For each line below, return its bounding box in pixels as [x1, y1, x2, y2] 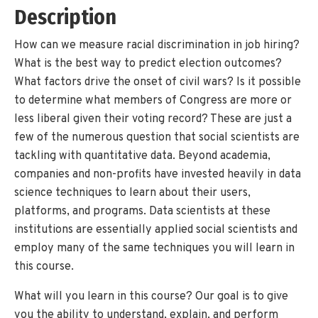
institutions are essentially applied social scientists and [14, 223, 297, 238]
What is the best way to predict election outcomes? [14, 57, 282, 72]
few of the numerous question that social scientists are [14, 131, 300, 146]
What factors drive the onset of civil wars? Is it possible [14, 75, 301, 90]
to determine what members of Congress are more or [14, 94, 292, 109]
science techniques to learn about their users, [14, 186, 251, 201]
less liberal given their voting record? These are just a [14, 112, 292, 127]
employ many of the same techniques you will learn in [14, 241, 295, 256]
